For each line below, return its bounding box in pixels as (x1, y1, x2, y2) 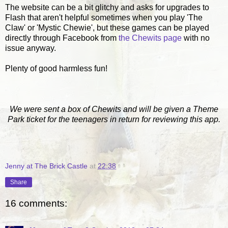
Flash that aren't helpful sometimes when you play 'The (5, 13, 203, 22)
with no (182, 33, 210, 42)
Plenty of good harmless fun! (5, 64, 107, 73)
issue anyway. (5, 43, 56, 52)
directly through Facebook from (5, 33, 119, 42)
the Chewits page (119, 33, 182, 42)
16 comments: (5, 198, 67, 209)
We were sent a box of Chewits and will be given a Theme (10, 104, 218, 113)
